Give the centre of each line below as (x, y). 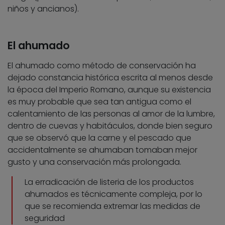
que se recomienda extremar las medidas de (113, 206)
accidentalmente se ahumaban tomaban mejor (102, 150)
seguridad (45, 218)
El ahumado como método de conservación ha (102, 65)
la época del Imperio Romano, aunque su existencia (109, 89)
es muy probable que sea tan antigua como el (99, 101)
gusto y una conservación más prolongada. (94, 162)
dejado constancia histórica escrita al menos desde (110, 77)
